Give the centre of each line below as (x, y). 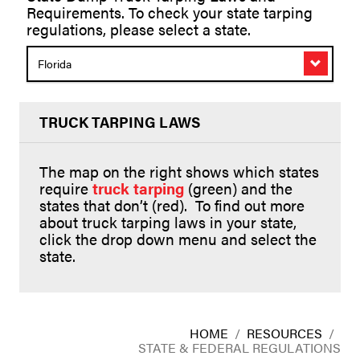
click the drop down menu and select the (178, 239)
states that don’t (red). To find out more (172, 206)
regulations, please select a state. (139, 30)
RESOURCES (284, 333)
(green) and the (238, 189)
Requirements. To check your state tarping (170, 13)
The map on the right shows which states (179, 172)
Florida (55, 64)
